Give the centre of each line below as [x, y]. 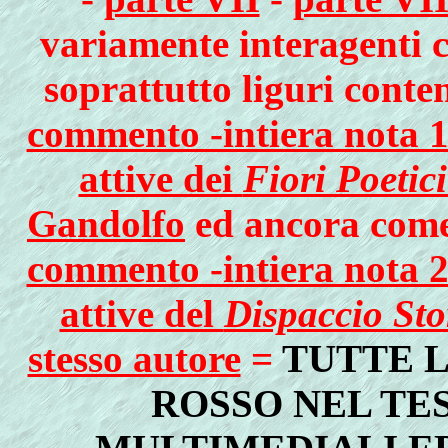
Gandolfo [106, 223]
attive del [141, 313]
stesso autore [134, 358]
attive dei [160, 178]
